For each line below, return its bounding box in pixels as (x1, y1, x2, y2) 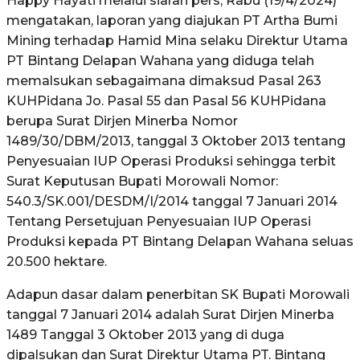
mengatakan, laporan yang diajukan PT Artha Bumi (6, 12, 337, 28)
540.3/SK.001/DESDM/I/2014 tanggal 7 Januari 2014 (6, 193, 337, 209)
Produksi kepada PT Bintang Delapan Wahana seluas (6, 233, 354, 249)
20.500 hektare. (6, 253, 107, 269)
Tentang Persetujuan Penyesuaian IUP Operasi (6, 213, 311, 229)
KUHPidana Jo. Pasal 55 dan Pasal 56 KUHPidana (6, 92, 326, 108)
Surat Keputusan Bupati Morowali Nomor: (6, 173, 278, 189)
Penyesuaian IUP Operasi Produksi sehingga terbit (6, 153, 336, 169)
